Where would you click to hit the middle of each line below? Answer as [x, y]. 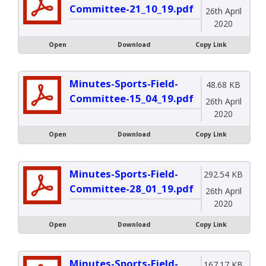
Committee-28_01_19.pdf [132, 188]
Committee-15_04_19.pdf [132, 99]
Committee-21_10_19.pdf [132, 8]
